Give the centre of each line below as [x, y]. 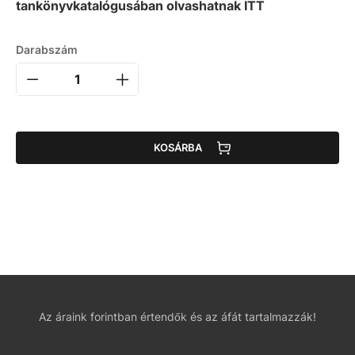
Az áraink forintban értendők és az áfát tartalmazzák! [177, 316]
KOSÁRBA [177, 148]
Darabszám [47, 49]
